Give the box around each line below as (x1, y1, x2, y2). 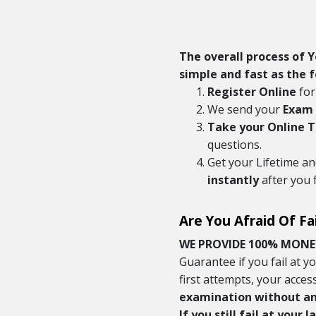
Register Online (207, 83, 296, 99)
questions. (207, 136, 262, 152)
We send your (207, 101, 283, 117)
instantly (207, 171, 259, 188)
